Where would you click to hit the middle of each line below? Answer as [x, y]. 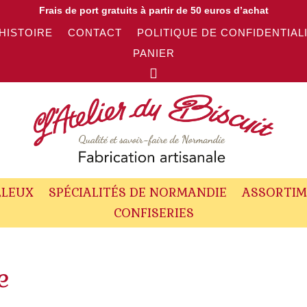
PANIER [153, 53]
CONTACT [95, 33]
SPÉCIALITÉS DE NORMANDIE [137, 193]
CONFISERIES [153, 213]
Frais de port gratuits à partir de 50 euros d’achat [153, 10]
